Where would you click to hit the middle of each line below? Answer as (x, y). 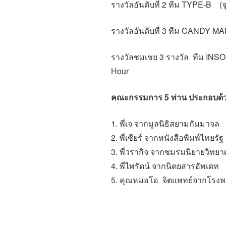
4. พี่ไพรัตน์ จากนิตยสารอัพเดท (165, 166)
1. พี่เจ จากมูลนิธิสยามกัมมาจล (165, 124)
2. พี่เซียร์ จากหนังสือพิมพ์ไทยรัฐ (167, 138)
